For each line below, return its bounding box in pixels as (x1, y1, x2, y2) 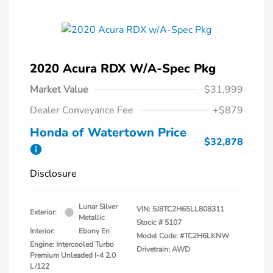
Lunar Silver (79, 202, 118, 212)
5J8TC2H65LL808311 (152, 204, 224, 214)
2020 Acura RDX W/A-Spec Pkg (30, 60, 216, 77)
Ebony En (79, 226, 110, 236)
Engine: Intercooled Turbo (30, 239, 114, 250)
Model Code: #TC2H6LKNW (136, 231, 229, 241)
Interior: (30, 226, 55, 236)
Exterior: (30, 207, 57, 218)
